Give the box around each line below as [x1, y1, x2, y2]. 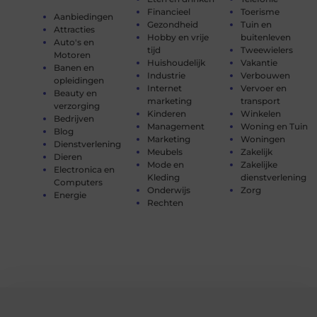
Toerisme [241, 6, 280, 17]
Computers [53, 176, 103, 188]
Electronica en [53, 163, 115, 175]
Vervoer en [241, 82, 287, 93]
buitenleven [241, 31, 292, 42]
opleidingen [53, 74, 104, 86]
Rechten [146, 197, 183, 208]
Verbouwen [241, 69, 291, 81]
